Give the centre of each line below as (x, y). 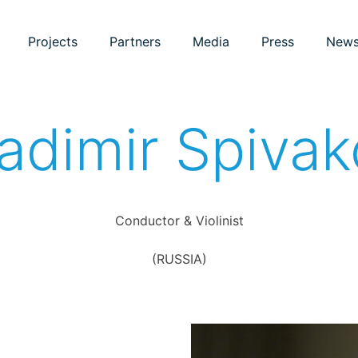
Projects (53, 42)
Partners (135, 42)
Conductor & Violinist (179, 221)
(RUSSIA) (179, 259)
